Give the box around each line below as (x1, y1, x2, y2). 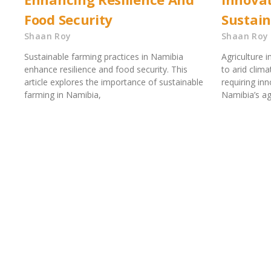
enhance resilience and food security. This (24, 64, 188, 76)
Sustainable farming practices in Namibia (24, 51, 183, 63)
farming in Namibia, (24, 89, 101, 101)
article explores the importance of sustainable (24, 76, 203, 88)
